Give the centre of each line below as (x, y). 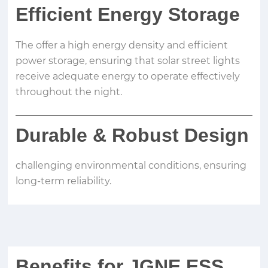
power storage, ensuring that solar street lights (128, 60)
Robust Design (178, 135)
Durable (54, 135)
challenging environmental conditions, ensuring (131, 166)
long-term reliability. (64, 181)
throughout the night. (69, 92)
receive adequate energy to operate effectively (128, 76)
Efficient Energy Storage (128, 15)
